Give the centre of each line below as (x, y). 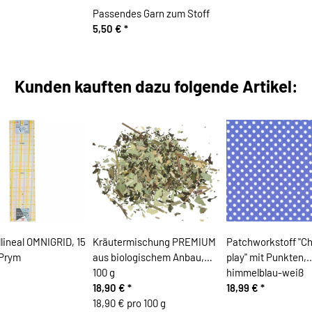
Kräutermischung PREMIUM (154, 242)
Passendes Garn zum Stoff (151, 14)
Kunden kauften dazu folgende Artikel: (156, 86)
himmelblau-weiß (265, 273)
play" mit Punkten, (266, 257)
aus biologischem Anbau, (148, 257)
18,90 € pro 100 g (129, 303)
